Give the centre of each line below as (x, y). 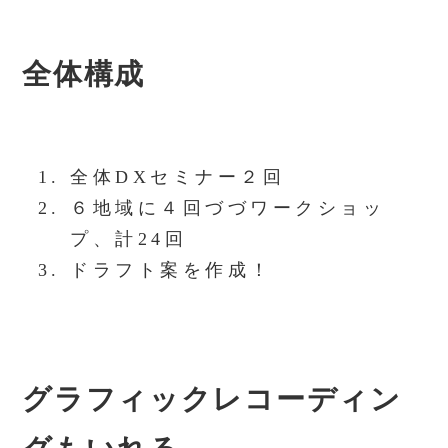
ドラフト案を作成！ (171, 269)
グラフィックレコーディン (212, 399)
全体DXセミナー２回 (178, 176)
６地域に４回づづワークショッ (228, 207)
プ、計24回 (129, 238)
